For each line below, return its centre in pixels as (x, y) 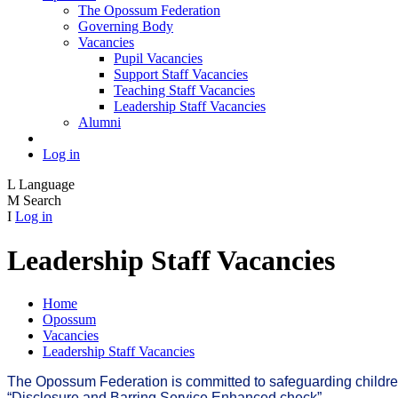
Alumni (99, 123)
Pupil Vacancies (158, 59)
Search (42, 201)
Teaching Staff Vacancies (184, 91)
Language (47, 185)
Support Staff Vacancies (181, 75)
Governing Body (126, 27)
